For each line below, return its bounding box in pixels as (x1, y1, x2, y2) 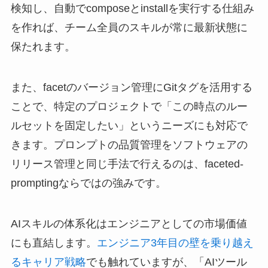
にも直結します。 (10, 237, 97, 249)
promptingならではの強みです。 (10, 177, 166, 190)
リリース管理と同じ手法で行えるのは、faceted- (10, 158, 243, 170)
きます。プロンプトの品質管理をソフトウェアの (10, 139, 248, 151)
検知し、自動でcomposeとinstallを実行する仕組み (10, 2, 254, 15)
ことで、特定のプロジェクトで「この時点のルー (10, 100, 248, 113)
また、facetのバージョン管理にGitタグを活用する (10, 81, 252, 94)
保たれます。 (10, 41, 75, 53)
